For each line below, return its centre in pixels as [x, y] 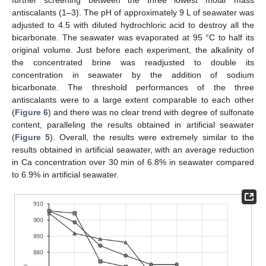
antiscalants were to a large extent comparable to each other [133, 99]
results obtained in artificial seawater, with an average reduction [133, 149]
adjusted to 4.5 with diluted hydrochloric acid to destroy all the [133, 25]
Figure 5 [33, 137]
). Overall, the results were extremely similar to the [152, 137]
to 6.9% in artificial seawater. [65, 174]
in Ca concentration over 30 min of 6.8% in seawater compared [133, 162]
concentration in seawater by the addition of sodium [133, 75]
